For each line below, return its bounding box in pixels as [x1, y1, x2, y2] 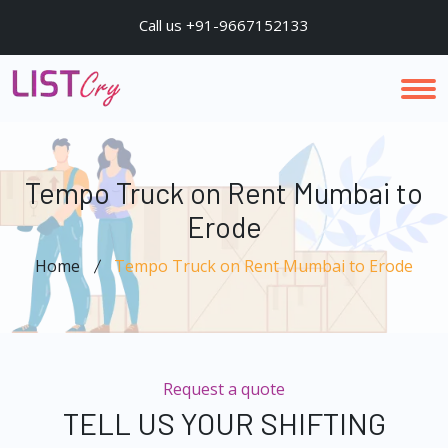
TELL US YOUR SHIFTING [62, 405, 386, 441]
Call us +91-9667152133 [139, 15, 309, 35]
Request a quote [163, 378, 285, 400]
